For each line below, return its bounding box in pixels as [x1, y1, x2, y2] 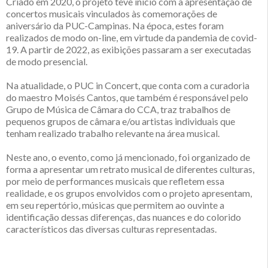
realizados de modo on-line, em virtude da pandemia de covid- [6, 32, 257, 44]
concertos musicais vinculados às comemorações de [6, 8, 217, 20]
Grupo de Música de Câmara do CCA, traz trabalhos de [6, 103, 230, 115]
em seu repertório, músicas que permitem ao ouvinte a [6, 199, 224, 211]
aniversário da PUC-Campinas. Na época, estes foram [6, 20, 224, 32]
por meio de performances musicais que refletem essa [6, 175, 224, 187]
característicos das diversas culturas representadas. [6, 223, 217, 235]
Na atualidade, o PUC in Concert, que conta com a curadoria [6, 80, 249, 92]
